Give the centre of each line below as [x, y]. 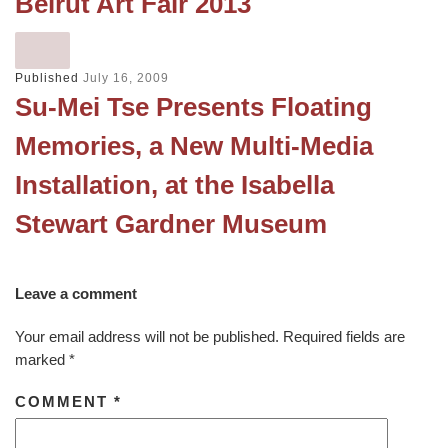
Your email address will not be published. [147, 337]
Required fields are [344, 337]
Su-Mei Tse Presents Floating [193, 107]
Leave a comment [76, 294]
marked [42, 360]
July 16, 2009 [126, 78]
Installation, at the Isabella [174, 185]
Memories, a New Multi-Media [194, 146]
